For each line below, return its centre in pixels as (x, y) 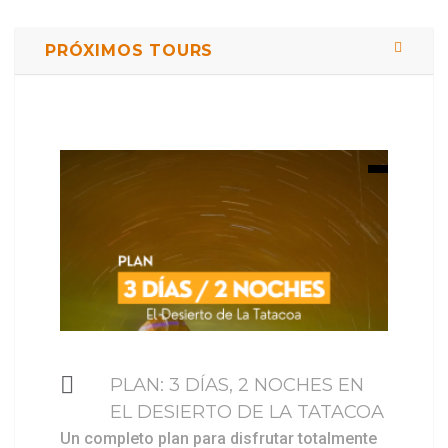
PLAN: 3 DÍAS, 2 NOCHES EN (237, 384)
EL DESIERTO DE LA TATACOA (247, 411)
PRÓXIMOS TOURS (129, 50)
